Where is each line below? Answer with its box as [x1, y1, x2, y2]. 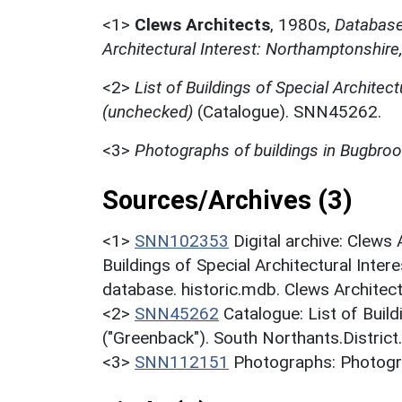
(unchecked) [102, 101, 193, 123]
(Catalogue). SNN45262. [193, 101, 381, 123]
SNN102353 [135, 231, 229, 252]
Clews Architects [135, 14, 270, 36]
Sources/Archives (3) [102, 185, 353, 216]
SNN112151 [135, 352, 229, 373]
